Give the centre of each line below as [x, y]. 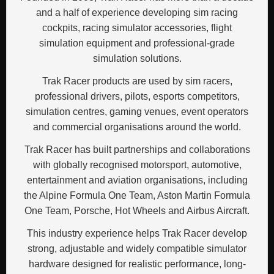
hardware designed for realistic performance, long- [137, 264]
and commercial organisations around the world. [137, 127]
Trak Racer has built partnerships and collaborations [137, 149]
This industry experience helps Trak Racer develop [137, 233]
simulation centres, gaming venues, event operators [137, 111]
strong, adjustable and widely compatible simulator [137, 248]
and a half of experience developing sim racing [137, 12]
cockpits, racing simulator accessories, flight [137, 28]
